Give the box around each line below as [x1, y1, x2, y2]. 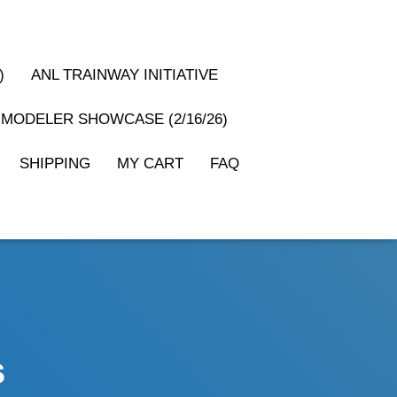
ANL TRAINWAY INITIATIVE [31, 66, 218, 83]
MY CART [117, 155, 183, 172]
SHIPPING [19, 155, 90, 172]
